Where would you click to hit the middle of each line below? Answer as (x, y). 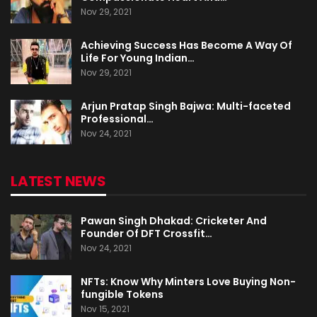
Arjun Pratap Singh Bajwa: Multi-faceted (186, 106)
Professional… (117, 119)
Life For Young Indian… (138, 58)
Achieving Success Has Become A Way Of (186, 46)
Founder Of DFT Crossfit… (146, 233)
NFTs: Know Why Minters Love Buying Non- (188, 281)
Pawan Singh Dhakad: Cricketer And (174, 220)
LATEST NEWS (58, 181)
